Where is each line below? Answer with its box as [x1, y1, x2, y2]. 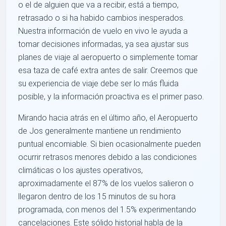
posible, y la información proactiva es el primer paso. [18, 92, 204, 102]
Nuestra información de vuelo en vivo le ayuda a [18, 26, 188, 36]
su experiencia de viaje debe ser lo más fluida [18, 79, 179, 89]
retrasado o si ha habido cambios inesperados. [18, 13, 185, 23]
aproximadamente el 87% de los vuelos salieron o [18, 179, 194, 189]
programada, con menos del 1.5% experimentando [18, 205, 197, 215]
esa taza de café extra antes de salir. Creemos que [18, 66, 198, 76]
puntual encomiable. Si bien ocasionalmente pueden [18, 139, 201, 149]
